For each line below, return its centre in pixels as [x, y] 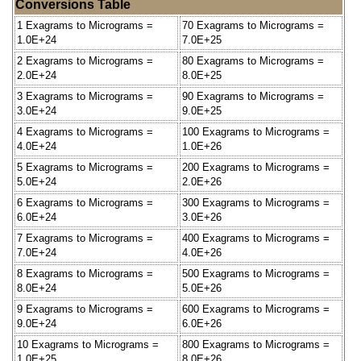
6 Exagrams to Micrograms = [85, 202]
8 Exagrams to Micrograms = [85, 273]
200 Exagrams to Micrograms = [256, 167]
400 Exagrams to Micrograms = [256, 238]
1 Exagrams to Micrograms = [85, 25]
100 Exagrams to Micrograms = [256, 131]
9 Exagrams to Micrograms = [85, 309]
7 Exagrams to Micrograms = [85, 238]
